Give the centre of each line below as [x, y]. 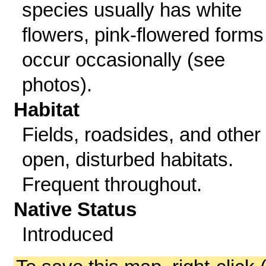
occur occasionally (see [123, 60]
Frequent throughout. [112, 184]
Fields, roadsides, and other [141, 134]
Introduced [67, 234]
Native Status [75, 209]
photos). [57, 85]
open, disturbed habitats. [127, 159]
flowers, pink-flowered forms [142, 35]
